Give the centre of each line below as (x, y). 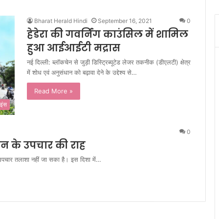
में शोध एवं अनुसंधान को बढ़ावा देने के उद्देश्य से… (82, 72)
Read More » (54, 91)
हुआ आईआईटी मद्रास (74, 48)
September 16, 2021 (125, 21)
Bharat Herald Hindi (61, 21)
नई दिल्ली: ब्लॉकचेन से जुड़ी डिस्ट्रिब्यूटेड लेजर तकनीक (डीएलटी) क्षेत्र (109, 62)
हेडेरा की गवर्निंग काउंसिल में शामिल (108, 34)
